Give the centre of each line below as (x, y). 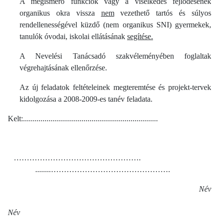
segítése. (140, 36)
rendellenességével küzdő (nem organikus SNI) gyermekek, (115, 24)
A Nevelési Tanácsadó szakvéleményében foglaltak (115, 56)
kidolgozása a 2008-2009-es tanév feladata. (86, 99)
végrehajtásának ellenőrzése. (63, 67)
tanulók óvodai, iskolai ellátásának (73, 36)
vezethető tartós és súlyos (163, 13)
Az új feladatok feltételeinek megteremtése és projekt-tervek (115, 87)
